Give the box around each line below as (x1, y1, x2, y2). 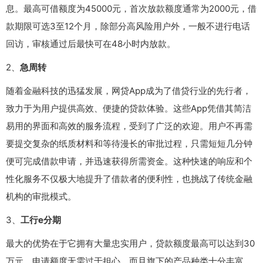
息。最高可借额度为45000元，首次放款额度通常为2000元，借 (6, 3, 257, 15)
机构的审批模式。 (6, 191, 76, 203)
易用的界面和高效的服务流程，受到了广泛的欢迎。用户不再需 (6, 120, 252, 132)
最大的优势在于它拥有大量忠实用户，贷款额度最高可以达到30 (6, 238, 255, 249)
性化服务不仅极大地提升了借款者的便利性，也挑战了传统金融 (6, 173, 252, 185)
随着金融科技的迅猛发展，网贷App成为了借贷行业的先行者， (6, 85, 251, 97)
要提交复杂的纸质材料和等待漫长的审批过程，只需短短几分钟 (6, 138, 252, 150)
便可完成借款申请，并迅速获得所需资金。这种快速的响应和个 (6, 156, 252, 167)
